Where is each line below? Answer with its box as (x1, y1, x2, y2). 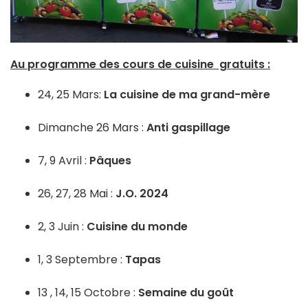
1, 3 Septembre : (38, 251, 125, 267)
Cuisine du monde (87, 218, 190, 234)
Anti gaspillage (146, 119, 233, 135)
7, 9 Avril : (38, 152, 89, 168)
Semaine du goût (138, 284, 236, 300)
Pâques (89, 152, 134, 168)
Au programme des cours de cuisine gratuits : (10, 56, 270, 72)
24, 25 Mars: (38, 86, 104, 102)
